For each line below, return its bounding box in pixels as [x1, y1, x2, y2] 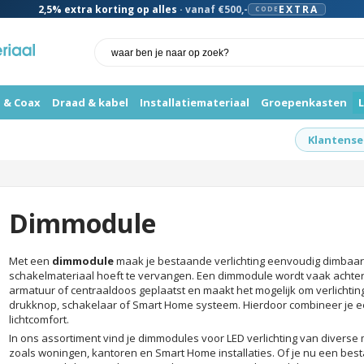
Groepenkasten [260, 95, 347, 110]
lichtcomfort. [8, 312, 69, 327]
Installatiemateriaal [139, 95, 249, 110]
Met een [8, 253, 52, 268]
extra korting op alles [62, 2, 178, 16]
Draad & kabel [51, 95, 128, 110]
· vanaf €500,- [177, 2, 249, 16]
